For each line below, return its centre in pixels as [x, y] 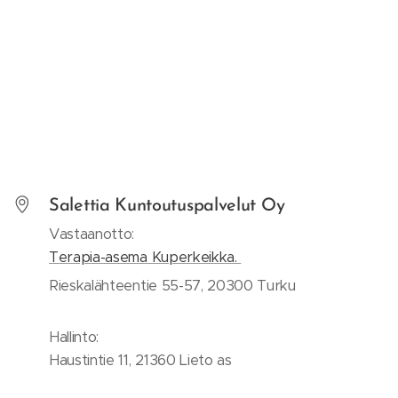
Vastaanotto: [92, 234]
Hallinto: [74, 337]
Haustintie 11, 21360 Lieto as [140, 360]
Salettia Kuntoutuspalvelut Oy [169, 206]
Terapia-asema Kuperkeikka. [145, 257]
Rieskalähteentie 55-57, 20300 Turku [175, 285]
